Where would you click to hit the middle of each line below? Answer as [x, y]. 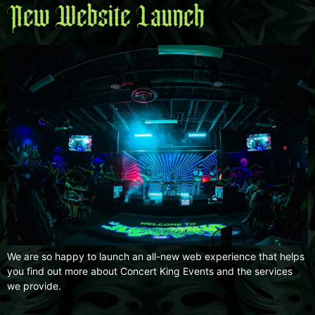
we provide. [34, 285]
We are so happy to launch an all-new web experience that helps [156, 256]
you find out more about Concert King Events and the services [150, 271]
